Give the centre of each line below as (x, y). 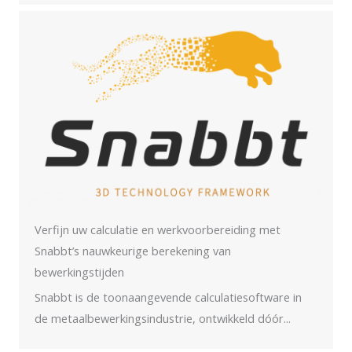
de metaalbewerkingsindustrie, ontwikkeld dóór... (163, 319)
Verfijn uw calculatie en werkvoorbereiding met (158, 230)
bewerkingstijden (79, 272)
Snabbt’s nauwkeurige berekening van (133, 251)
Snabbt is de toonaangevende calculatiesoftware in (168, 297)
